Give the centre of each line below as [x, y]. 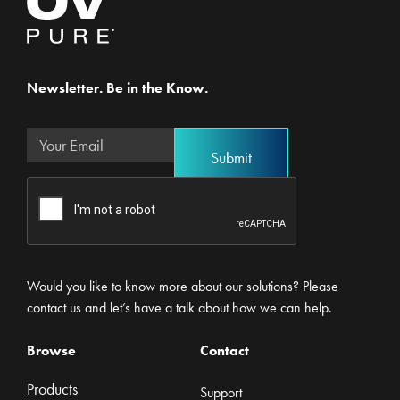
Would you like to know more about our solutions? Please [183, 287]
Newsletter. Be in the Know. [117, 88]
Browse [51, 350]
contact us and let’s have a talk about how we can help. [179, 308]
